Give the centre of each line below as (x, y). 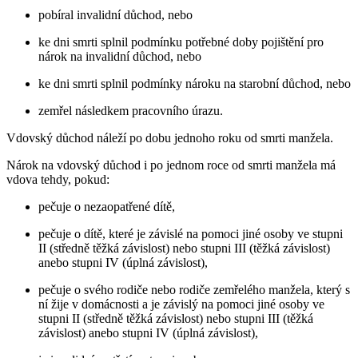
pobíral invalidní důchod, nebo (115, 14)
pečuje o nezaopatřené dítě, (107, 206)
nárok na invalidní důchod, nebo (120, 56)
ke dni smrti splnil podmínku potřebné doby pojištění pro (181, 42)
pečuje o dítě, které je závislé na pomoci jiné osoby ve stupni (191, 233)
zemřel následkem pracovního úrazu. (131, 110)
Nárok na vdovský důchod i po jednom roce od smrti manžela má (171, 165)
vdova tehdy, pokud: (58, 179)
